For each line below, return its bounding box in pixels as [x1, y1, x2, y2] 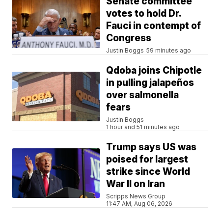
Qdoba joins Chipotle [106, 64, 202, 76]
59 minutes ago [146, 46, 192, 54]
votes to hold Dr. [106, 7, 182, 19]
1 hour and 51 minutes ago [106, 123, 180, 131]
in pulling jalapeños [106, 77, 194, 88]
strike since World [106, 165, 191, 177]
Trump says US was [106, 141, 197, 153]
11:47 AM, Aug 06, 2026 [106, 199, 173, 207]
